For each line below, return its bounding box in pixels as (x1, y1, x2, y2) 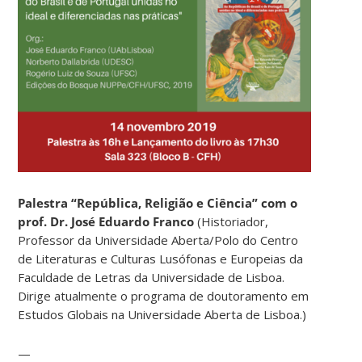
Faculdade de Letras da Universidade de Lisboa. (18, 268, 285, 285)
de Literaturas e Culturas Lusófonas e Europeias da (18, 250, 304, 267)
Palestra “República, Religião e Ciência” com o (18, 194, 298, 211)
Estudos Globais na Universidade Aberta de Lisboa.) (18, 305, 307, 322)
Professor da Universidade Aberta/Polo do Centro (18, 231, 299, 248)
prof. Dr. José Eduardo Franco (18, 213, 195, 229)
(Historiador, (194, 213, 269, 229)
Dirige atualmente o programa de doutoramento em (18, 287, 309, 304)
